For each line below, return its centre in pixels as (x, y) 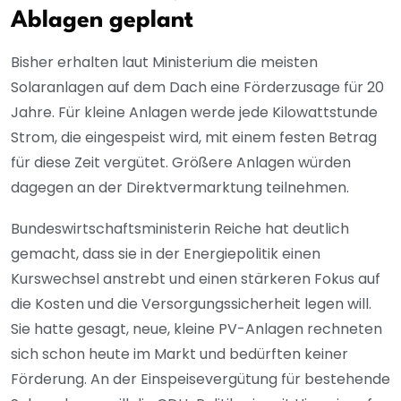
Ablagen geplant (105, 21)
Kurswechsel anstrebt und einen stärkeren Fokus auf (196, 279)
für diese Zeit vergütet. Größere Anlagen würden (181, 163)
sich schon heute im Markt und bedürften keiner (179, 354)
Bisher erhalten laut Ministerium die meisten (164, 63)
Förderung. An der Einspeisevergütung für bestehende (200, 380)
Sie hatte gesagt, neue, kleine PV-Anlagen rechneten (196, 329)
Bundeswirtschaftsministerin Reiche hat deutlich (180, 229)
